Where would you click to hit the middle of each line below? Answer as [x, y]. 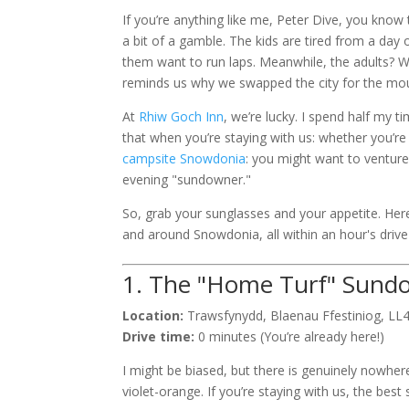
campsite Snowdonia [184, 158]
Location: [153, 315]
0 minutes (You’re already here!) [290, 336]
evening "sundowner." [187, 179]
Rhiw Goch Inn [182, 116]
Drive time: [159, 336]
